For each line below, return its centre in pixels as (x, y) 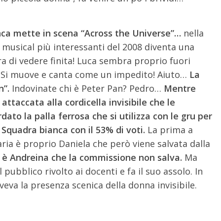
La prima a (170, 129)
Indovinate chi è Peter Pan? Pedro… (87, 88)
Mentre (180, 88)
